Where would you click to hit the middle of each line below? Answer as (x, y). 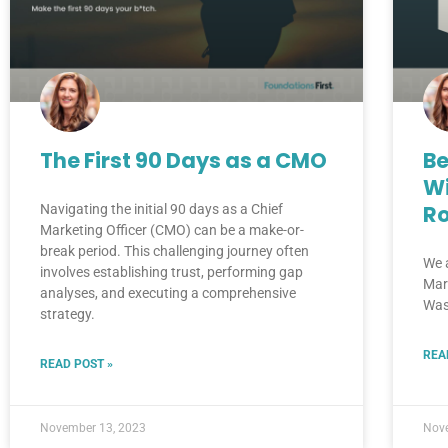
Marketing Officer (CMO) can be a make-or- (172, 229)
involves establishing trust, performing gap (171, 271)
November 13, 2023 (93, 427)
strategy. (67, 313)
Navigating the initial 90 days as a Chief (161, 208)
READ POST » (76, 363)
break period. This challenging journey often (174, 250)
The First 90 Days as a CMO (183, 160)
